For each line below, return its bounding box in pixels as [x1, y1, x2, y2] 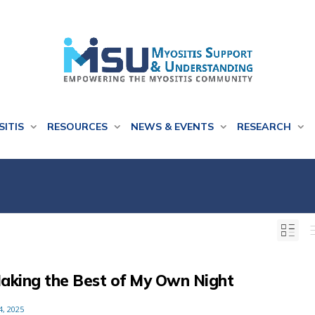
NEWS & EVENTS [130, 120, 217, 133]
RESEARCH [236, 120, 294, 133]
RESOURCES [46, 120, 110, 133]
